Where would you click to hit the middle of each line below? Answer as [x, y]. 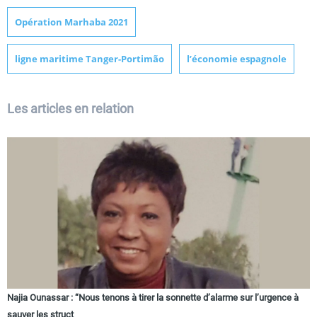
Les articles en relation [70, 109]
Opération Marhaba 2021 [71, 22]
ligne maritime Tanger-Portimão [90, 59]
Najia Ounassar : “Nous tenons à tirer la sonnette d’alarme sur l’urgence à [153, 298]
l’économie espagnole [237, 59]
